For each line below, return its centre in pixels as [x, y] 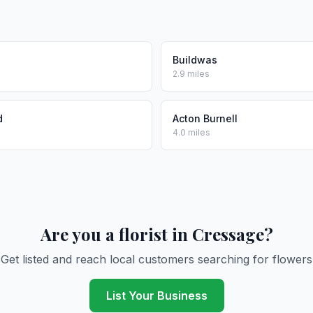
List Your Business [156, 296]
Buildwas [195, 60]
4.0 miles [191, 132]
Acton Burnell [205, 118]
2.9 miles [191, 74]
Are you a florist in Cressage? [156, 234]
